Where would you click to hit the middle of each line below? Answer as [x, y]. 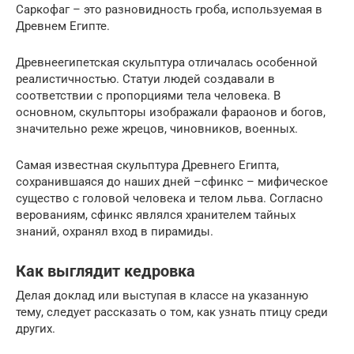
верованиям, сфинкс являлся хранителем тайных [156, 215]
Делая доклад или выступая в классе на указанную [162, 295]
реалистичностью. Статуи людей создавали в [145, 79]
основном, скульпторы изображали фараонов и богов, [171, 112]
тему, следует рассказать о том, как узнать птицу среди [172, 312]
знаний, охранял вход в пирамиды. [115, 231]
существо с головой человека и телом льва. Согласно [169, 198]
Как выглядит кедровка [105, 271]
